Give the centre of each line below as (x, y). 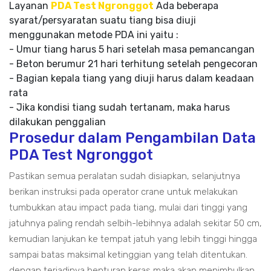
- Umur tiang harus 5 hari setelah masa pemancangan (132, 49)
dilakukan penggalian (57, 122)
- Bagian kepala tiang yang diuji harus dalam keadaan (132, 78)
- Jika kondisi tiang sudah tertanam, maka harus (119, 107)
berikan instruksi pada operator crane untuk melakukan (123, 192)
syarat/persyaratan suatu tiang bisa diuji (103, 20)
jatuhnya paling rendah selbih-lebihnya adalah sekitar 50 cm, (135, 223)
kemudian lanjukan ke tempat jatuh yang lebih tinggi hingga (133, 239)
